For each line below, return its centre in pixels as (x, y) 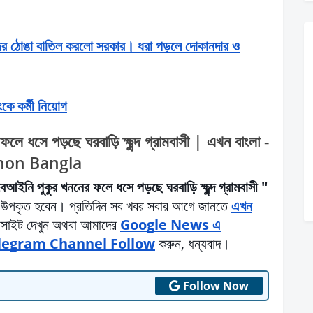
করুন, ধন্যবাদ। (192, 243)
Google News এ (170, 224)
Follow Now (216, 285)
